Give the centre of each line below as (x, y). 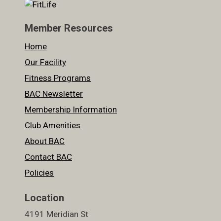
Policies (39, 172)
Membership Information (71, 109)
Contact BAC (48, 157)
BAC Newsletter (54, 93)
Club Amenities (53, 125)
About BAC (45, 141)
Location (44, 198)
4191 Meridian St (56, 214)
